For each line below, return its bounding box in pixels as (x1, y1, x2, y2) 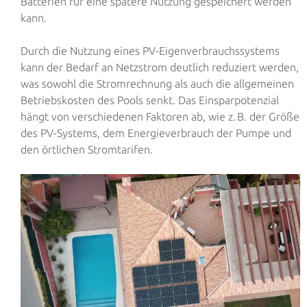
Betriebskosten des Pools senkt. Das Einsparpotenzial (21, 93, 279, 106)
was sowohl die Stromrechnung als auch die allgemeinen (21, 77, 294, 90)
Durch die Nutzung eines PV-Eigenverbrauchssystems (21, 44, 280, 57)
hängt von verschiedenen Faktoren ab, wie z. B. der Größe (21, 110, 299, 123)
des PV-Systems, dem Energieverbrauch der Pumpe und (21, 126, 291, 139)
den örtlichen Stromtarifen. (21, 143, 153, 156)
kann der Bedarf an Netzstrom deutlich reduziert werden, (21, 60, 299, 73)
